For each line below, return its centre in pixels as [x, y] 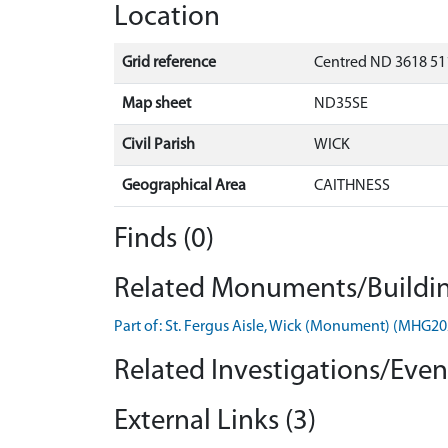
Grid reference [169, 62]
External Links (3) [215, 421]
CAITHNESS [352, 185]
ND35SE [341, 103]
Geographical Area [184, 185]
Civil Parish [158, 144]
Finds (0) [164, 239]
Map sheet [156, 103]
